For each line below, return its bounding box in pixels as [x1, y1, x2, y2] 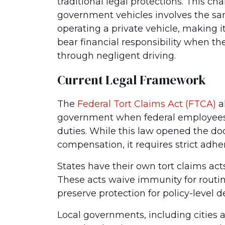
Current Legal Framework [57, 71, 206, 88]
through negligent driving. [57, 50, 176, 61]
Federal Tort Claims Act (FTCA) [77, 98, 216, 109]
